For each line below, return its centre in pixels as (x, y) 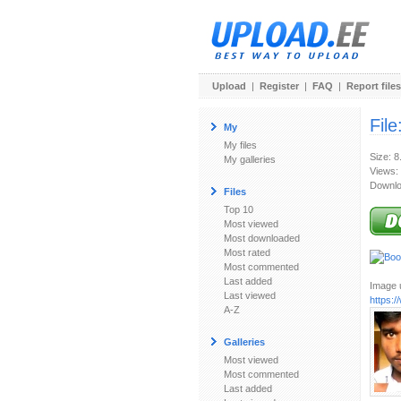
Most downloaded (262, 238)
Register (279, 86)
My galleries (250, 159)
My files (240, 145)
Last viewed (250, 295)
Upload (229, 86)
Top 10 (239, 209)
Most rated (247, 252)
